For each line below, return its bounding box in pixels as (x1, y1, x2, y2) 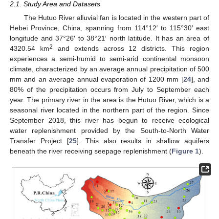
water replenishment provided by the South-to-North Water (10, 127, 209, 134)
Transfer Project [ (10, 137, 69, 145)
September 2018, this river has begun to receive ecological (10, 116, 209, 124)
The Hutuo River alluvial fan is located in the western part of (23, 14, 209, 22)
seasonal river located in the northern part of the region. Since (10, 106, 209, 114)
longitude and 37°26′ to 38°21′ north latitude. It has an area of (10, 34, 209, 42)
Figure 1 (172, 147, 199, 155)
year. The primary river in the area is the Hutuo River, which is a (10, 96, 209, 104)
